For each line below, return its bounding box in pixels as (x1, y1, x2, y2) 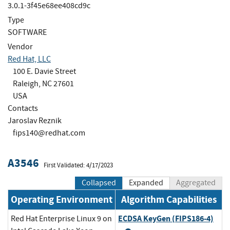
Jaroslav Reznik (8, 115, 62, 126)
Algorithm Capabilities (121, 193, 217, 206)
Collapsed (82, 178, 116, 188)
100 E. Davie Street (13, 66, 76, 76)
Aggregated (176, 178, 216, 188)
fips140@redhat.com (13, 127, 85, 138)
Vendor (8, 41, 33, 52)
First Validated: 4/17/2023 (44, 161, 113, 169)
